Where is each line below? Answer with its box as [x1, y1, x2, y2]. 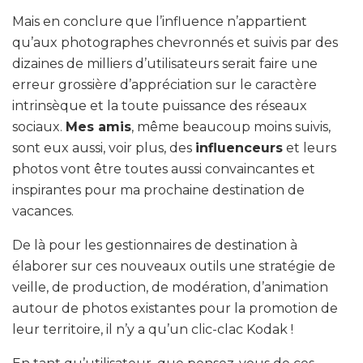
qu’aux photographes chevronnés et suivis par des [12, 34, 338, 50]
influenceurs [195, 139, 283, 156]
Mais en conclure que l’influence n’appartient [12, 13, 307, 29]
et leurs [283, 139, 336, 156]
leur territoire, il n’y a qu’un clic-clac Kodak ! [12, 321, 293, 337]
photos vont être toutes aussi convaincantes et [12, 160, 315, 177]
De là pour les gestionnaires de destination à [12, 237, 297, 253]
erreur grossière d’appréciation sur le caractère [12, 76, 317, 92]
